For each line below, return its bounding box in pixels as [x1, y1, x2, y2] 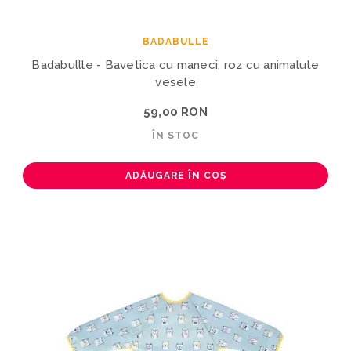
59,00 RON [143, 104, 208, 119]
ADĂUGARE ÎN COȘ [125, 169, 226, 181]
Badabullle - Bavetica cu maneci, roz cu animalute [31, 57, 320, 72]
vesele [155, 74, 196, 89]
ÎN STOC [152, 129, 199, 141]
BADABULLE [142, 35, 209, 47]
